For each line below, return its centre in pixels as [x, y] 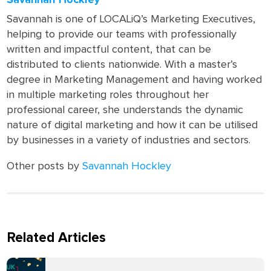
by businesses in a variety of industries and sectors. [129, 140]
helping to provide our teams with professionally [122, 34]
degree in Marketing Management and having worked [135, 80]
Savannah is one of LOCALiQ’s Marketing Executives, [131, 19]
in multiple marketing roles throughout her [108, 95]
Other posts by [45, 166]
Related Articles [57, 238]
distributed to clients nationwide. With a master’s [122, 65]
